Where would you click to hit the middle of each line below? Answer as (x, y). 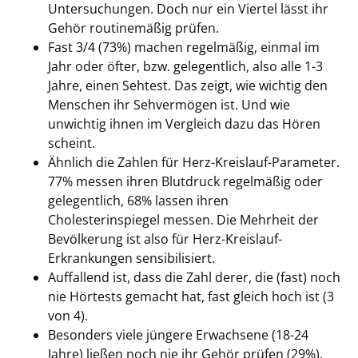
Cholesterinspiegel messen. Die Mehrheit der (183, 220)
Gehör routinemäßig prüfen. (133, 28)
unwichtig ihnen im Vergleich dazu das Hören (184, 124)
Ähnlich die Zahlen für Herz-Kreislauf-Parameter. (194, 162)
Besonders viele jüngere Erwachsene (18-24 (178, 335)
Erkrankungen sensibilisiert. (131, 258)
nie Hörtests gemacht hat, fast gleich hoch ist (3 (191, 296)
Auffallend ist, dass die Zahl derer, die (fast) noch (194, 277)
